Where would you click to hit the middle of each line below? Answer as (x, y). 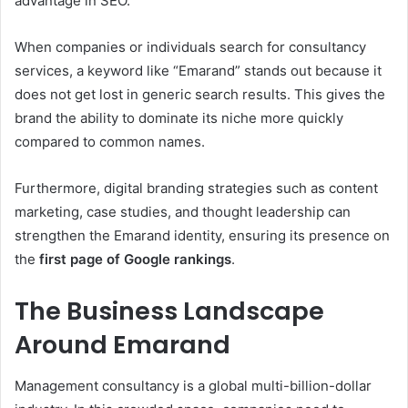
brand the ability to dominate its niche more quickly (179, 118)
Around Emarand (122, 345)
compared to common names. (110, 142)
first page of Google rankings (135, 259)
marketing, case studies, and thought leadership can (183, 212)
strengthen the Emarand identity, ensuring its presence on (202, 235)
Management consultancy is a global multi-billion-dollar (193, 385)
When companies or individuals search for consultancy (190, 47)
